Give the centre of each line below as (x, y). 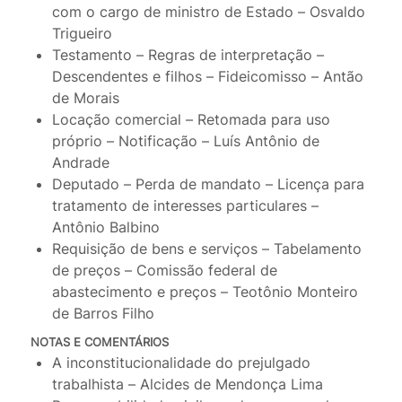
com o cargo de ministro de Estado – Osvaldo (208, 12)
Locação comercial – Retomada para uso (191, 120)
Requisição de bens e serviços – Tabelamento (206, 249)
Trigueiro (82, 34)
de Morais (85, 98)
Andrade (80, 163)
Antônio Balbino (105, 227)
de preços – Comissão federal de (164, 271)
